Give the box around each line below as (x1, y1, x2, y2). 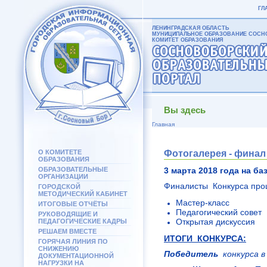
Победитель (164, 249, 221, 259)
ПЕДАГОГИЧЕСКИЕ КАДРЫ (38, 218, 127, 225)
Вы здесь (164, 105, 206, 115)
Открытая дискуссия (176, 217, 255, 226)
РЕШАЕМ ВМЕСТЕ (38, 228, 97, 235)
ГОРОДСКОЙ (38, 183, 80, 190)
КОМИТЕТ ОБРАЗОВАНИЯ (152, 37, 223, 43)
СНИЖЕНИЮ (38, 245, 79, 252)
